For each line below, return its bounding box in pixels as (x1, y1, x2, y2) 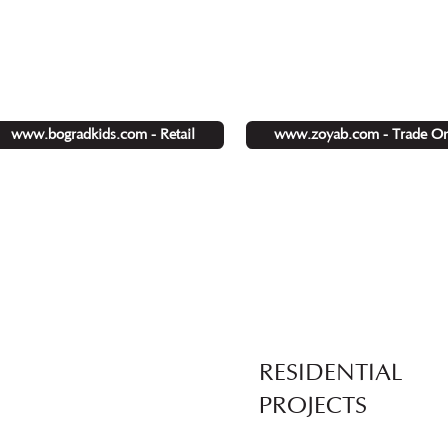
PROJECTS (258, 392, 367, 419)
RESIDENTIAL (258, 359, 403, 386)
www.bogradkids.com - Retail (10, 127, 195, 144)
